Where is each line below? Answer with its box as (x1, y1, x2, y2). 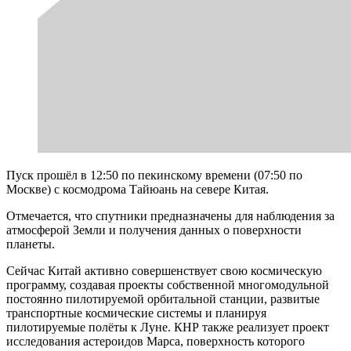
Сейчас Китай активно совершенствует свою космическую (6, 263, 322, 277)
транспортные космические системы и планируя (6, 306, 266, 320)
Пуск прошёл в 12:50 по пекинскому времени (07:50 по (6, 168, 302, 182)
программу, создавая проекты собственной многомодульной (6, 277, 329, 291)
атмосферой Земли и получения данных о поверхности (6, 223, 302, 237)
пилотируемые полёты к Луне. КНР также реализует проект (6, 320, 329, 334)
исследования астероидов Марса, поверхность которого (6, 334, 305, 348)
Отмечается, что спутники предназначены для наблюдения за (6, 208, 335, 223)
